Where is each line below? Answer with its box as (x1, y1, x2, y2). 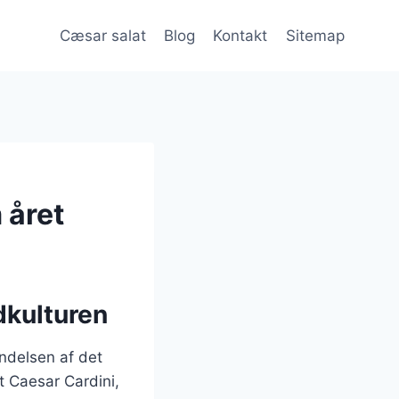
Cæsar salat (59, 26, 146, 45)
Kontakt (213, 26, 268, 45)
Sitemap (285, 26, 345, 45)
